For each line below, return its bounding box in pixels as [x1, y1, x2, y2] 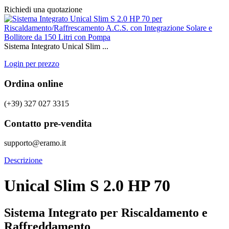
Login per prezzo [4, 59, 59, 68]
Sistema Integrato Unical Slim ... [4, 42, 108, 51]
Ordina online [4, 78, 63, 89]
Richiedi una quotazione [4, 5, 82, 14]
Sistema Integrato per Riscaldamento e [4, 206, 208, 220]
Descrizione [4, 156, 42, 165]
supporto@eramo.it [4, 139, 66, 148]
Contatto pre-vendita [4, 118, 92, 129]
